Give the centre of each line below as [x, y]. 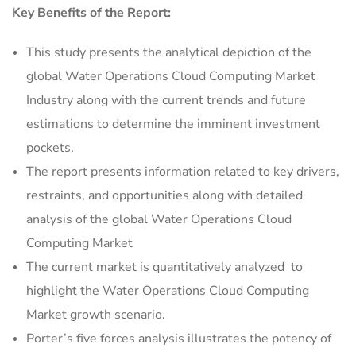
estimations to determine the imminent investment [173, 124]
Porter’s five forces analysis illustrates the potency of [179, 339]
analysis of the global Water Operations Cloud [159, 220]
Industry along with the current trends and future [166, 101]
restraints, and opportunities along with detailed [164, 196]
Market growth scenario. [96, 315]
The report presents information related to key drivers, [183, 172]
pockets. [50, 148]
